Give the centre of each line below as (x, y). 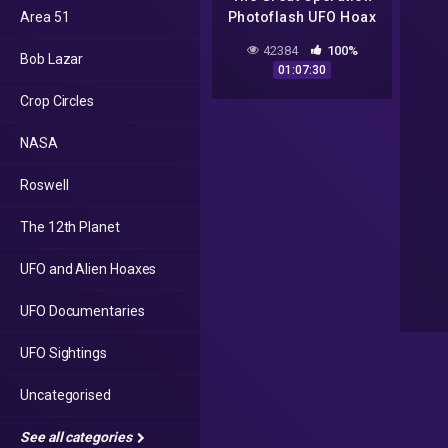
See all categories (77, 437)
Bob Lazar (52, 59)
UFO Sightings (63, 353)
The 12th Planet (70, 227)
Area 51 (45, 17)
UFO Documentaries (82, 311)
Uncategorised (65, 395)
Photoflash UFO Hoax (302, 17)
